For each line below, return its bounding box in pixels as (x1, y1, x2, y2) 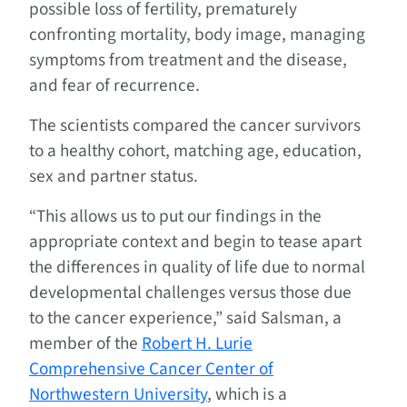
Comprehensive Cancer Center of (29, 356, 273, 382)
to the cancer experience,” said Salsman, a (29, 305, 342, 332)
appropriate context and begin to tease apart (29, 229, 362, 255)
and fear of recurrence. (29, 73, 200, 99)
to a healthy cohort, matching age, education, (29, 138, 362, 164)
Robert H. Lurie (142, 331, 253, 357)
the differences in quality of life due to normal (29, 254, 365, 281)
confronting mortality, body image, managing (29, 22, 365, 48)
